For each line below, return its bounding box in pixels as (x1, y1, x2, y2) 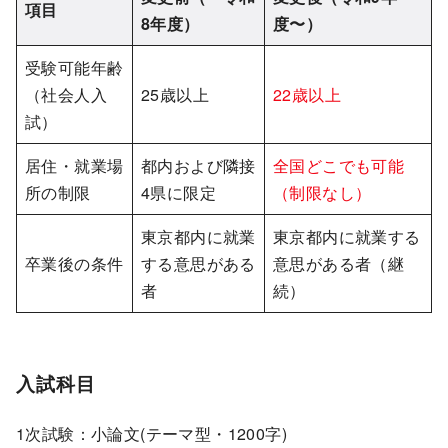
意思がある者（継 (273, 251, 405, 275)
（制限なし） (273, 180, 372, 204)
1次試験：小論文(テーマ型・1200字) (16, 422, 287, 446)
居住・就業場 (25, 153, 124, 177)
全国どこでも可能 (273, 153, 405, 177)
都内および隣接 (141, 153, 256, 177)
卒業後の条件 (25, 251, 124, 275)
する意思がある (141, 251, 256, 275)
